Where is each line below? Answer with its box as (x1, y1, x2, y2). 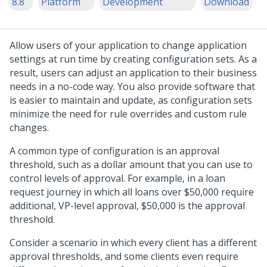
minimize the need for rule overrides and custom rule (10, 107, 247, 120)
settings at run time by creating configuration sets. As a (10, 52, 257, 66)
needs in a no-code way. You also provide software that (10, 80, 255, 93)
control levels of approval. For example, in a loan (10, 172, 225, 185)
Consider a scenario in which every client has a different (10, 236, 257, 249)
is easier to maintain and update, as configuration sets (10, 94, 252, 107)
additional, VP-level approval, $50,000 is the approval (10, 199, 245, 212)
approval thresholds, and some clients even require (10, 250, 238, 263)
